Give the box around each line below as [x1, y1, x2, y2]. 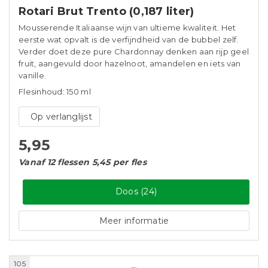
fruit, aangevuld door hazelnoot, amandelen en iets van [19, 59, 241, 68]
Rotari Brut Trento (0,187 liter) [19, 5, 194, 18]
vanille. [19, 71, 47, 80]
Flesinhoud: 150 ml [19, 87, 91, 96]
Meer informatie [99, 215, 169, 226]
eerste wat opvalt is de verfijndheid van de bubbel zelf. [19, 35, 239, 44]
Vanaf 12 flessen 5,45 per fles [19, 157, 147, 167]
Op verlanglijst [31, 111, 92, 122]
